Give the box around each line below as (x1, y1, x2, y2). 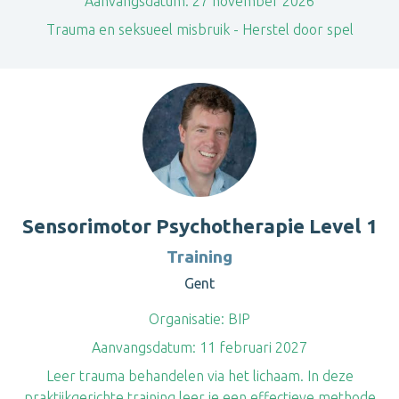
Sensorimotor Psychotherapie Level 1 (21, 215, 378, 237)
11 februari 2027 (196, 339, 307, 355)
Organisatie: (149, 311, 224, 327)
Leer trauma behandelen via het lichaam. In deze (45, 368, 354, 384)
